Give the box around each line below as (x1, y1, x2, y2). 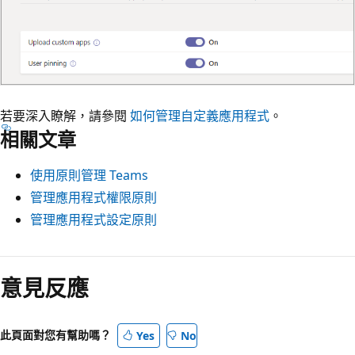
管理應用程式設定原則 (30, 211, 157, 229)
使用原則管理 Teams (30, 166, 148, 185)
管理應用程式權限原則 (30, 189, 157, 207)
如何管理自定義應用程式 (130, 107, 269, 125)
